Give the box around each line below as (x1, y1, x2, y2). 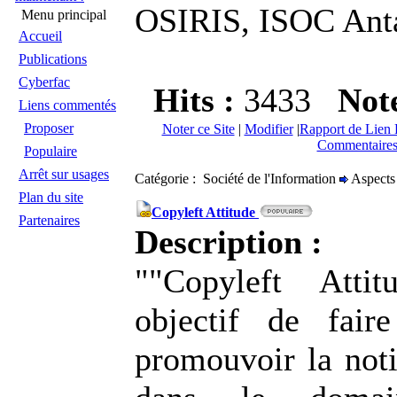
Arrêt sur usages (19, 167, 109, 182)
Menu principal (21, 7, 106, 22)
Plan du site (19, 190, 83, 205)
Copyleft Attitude (152, 205, 259, 220)
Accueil (19, 28, 62, 43)
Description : (135, 223, 331, 261)
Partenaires (19, 213, 80, 228)
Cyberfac (19, 74, 70, 90)
